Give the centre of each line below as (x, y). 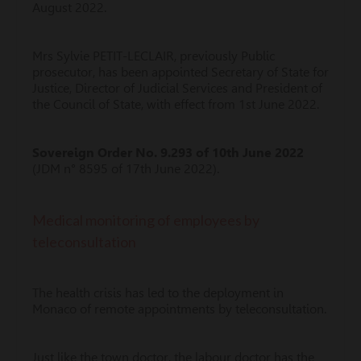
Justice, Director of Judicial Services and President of (177, 88)
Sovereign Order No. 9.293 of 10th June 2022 (168, 153)
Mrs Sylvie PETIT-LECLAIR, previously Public (154, 56)
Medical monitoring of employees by (146, 220)
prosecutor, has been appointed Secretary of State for (180, 72)
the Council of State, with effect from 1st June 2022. (176, 104)
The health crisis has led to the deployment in (158, 293)
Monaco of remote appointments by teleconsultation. (179, 309)
